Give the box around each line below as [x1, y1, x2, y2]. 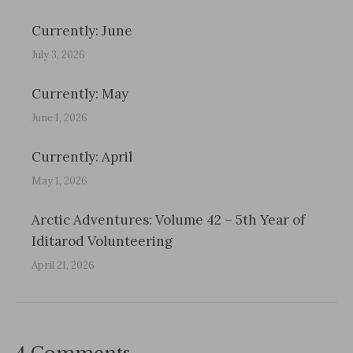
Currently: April [32, 148, 132, 165]
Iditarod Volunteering [32, 232, 173, 250]
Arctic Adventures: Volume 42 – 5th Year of [32, 211, 305, 229]
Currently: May [32, 85, 128, 102]
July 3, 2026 [32, 48, 85, 61]
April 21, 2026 [32, 258, 95, 272]
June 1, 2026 [32, 111, 87, 124]
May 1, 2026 [32, 174, 87, 188]
